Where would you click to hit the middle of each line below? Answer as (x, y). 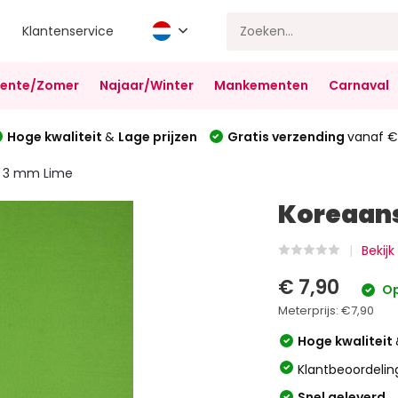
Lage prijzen (157, 136)
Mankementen (261, 85)
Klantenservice (68, 31)
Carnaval (358, 85)
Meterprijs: (310, 310)
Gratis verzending (287, 136)
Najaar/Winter (146, 85)
